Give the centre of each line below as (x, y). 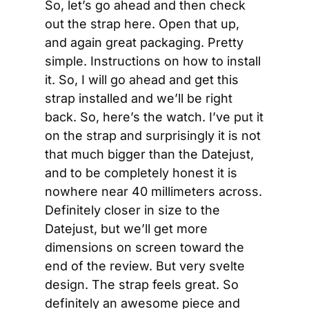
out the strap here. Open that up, (142, 24)
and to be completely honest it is (141, 173)
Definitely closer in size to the (132, 210)
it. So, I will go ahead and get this (142, 80)
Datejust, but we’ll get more (126, 229)
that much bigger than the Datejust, (149, 154)
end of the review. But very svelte (145, 266)
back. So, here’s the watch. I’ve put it (154, 117)
